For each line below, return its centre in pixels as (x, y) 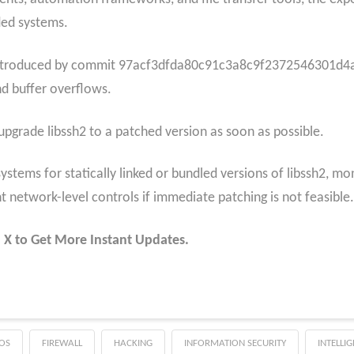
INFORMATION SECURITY (235, 343)
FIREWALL (62, 343)
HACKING (133, 343)
